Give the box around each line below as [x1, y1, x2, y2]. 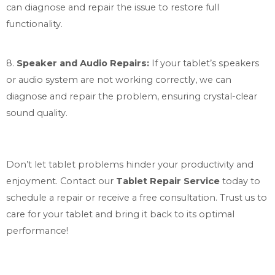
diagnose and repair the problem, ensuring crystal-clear [6, 91, 257, 103]
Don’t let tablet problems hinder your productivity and [6, 158, 254, 170]
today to [220, 175, 260, 187]
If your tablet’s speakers [152, 58, 259, 69]
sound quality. [6, 107, 68, 119]
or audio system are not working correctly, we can [6, 74, 231, 86]
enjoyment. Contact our [6, 175, 116, 187]
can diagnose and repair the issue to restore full [6, 2, 219, 14]
